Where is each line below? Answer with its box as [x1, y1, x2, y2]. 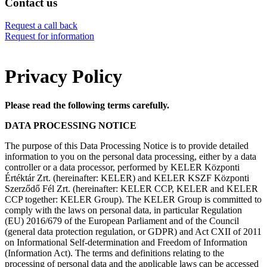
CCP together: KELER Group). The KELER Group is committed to [5, 194, 262, 205]
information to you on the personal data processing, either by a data [5, 151, 256, 162]
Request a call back [5, 20, 77, 31]
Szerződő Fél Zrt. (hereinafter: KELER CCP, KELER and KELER [5, 184, 258, 194]
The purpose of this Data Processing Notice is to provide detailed [5, 141, 249, 151]
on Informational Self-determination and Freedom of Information [5, 237, 247, 248]
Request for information [5, 31, 94, 42]
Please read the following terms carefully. [5, 100, 169, 111]
